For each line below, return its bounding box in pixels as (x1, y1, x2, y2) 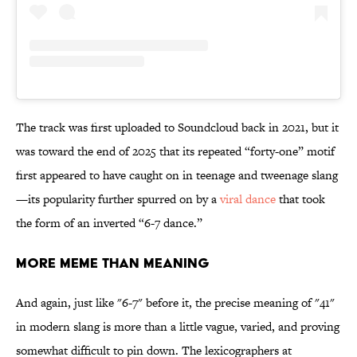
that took (276, 190, 325, 208)
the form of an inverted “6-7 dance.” (16, 214, 202, 232)
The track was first (16, 119, 115, 136)
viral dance (220, 190, 276, 208)
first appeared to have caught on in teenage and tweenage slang (16, 167, 338, 184)
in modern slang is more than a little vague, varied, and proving (16, 318, 339, 335)
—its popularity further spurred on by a (16, 190, 220, 208)
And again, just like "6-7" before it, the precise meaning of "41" (16, 294, 335, 312)
